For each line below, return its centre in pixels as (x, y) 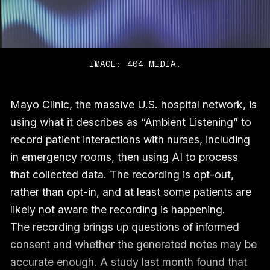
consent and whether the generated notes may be (133, 244)
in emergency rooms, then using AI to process (124, 157)
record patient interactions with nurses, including (130, 139)
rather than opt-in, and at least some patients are (130, 192)
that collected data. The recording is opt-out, (122, 174)
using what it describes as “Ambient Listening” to (130, 122)
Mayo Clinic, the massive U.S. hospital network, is (133, 104)
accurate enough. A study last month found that (128, 262)
